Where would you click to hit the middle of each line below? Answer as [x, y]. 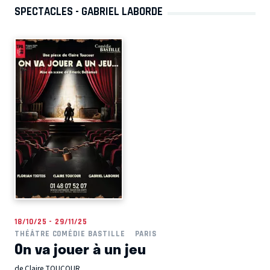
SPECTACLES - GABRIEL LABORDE [89, 12]
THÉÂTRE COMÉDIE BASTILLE [70, 234]
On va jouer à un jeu [80, 248]
